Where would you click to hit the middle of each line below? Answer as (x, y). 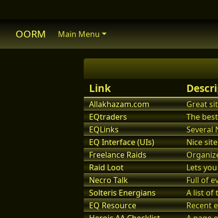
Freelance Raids (118, 155)
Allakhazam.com (119, 104)
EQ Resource (113, 205)
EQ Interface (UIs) (122, 142)
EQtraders (108, 117)
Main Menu (79, 34)
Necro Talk (109, 180)
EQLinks (104, 129)
